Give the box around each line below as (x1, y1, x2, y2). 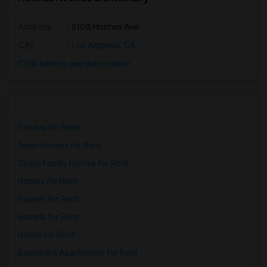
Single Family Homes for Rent (18, 159, 129, 168)
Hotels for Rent (18, 230, 74, 240)
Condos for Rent (18, 123, 79, 132)
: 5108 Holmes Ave (66, 21, 139, 32)
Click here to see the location (18, 58, 131, 69)
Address (18, 21, 51, 32)
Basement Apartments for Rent (18, 248, 138, 257)
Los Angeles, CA (70, 40, 136, 51)
